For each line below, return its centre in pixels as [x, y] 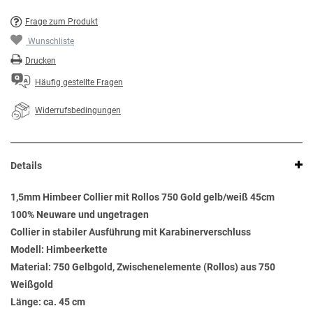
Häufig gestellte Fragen [79, 83]
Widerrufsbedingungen [78, 111]
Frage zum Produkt [61, 22]
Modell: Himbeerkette [59, 250]
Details [26, 166]
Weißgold [32, 285]
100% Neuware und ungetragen [80, 215]
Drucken [41, 61]
